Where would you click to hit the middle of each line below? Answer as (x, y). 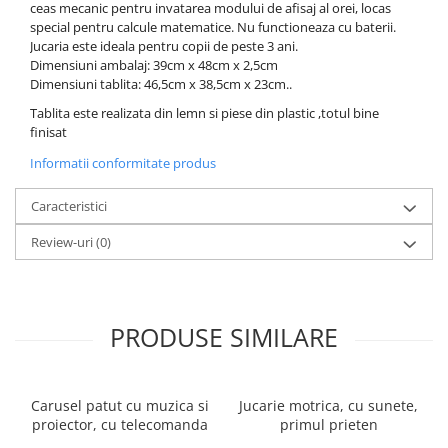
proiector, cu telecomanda (119, 425)
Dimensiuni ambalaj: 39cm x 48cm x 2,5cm (154, 65)
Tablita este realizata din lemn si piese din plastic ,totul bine (204, 113)
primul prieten (328, 425)
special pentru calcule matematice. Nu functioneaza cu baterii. (213, 27)
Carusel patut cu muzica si (119, 406)
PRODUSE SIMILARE (224, 337)
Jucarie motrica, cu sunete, (328, 406)
